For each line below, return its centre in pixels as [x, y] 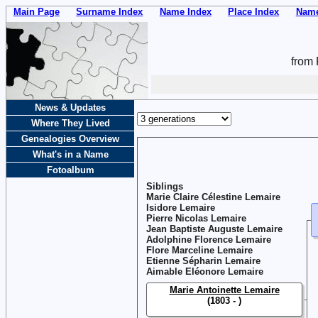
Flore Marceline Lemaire [199, 250]
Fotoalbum [70, 170]
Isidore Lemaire [181, 207]
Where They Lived [70, 123]
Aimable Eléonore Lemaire [205, 271]
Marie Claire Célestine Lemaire [213, 197]
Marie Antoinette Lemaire [224, 290]
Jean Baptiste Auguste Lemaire [214, 229]
